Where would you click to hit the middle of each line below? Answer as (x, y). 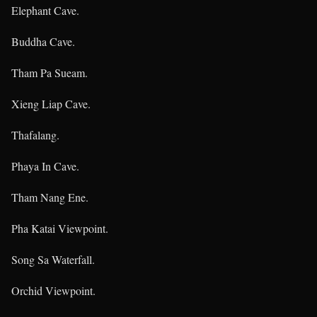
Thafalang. (35, 135)
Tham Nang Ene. (50, 197)
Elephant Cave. (45, 11)
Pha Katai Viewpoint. (60, 229)
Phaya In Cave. (45, 166)
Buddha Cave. (43, 42)
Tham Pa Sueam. (50, 73)
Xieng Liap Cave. (51, 104)
